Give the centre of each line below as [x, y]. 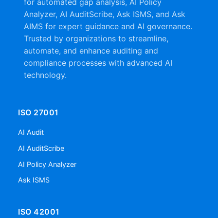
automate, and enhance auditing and [91, 51]
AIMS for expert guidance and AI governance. [108, 27]
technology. [45, 75]
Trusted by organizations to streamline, [96, 39]
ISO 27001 [38, 113]
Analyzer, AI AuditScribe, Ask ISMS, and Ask [105, 14]
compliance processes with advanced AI [98, 63]
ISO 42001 [39, 211]
